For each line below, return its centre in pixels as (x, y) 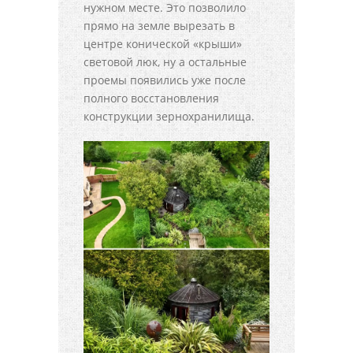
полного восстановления (151, 98)
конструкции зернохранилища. (169, 117)
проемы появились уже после (165, 80)
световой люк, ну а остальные (165, 62)
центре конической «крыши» (163, 44)
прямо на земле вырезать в (159, 26)
